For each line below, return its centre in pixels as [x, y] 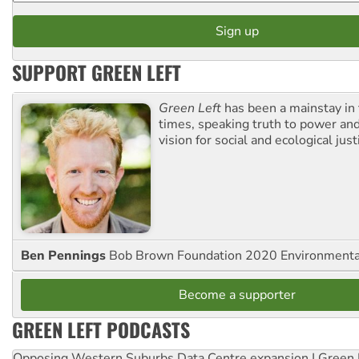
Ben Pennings [65, 255]
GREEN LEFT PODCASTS [101, 329]
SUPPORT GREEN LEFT [97, 72]
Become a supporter [237, 294]
